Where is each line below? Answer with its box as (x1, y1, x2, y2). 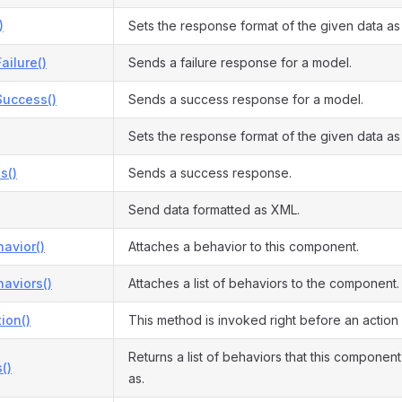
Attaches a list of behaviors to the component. (128, 275, 399, 291)
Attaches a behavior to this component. (128, 239, 359, 254)
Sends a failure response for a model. (128, 55, 352, 70)
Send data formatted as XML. (128, 202, 300, 217)
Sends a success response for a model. (128, 92, 363, 107)
